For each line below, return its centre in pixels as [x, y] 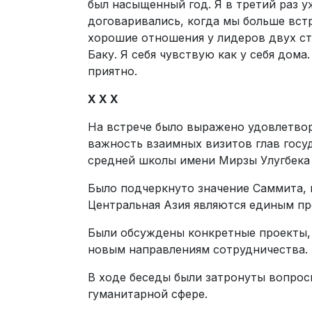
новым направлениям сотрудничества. [198, 249]
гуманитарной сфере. [148, 294]
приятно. [112, 71]
